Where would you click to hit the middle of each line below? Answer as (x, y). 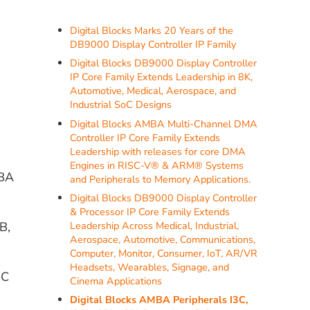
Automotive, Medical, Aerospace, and (153, 91)
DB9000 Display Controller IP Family (153, 45)
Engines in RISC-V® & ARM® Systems (157, 165)
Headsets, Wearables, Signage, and (150, 267)
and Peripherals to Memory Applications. (161, 179)
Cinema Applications (116, 281)
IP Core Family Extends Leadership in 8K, (162, 77)
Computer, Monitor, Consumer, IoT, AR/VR (164, 253)
